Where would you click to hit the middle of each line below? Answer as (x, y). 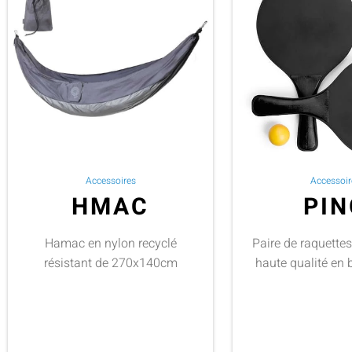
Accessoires (110, 180)
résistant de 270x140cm (110, 263)
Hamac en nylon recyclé (110, 243)
